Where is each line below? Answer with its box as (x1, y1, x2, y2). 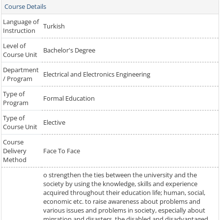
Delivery (3, 146, 27, 156)
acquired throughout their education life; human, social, (43, 188, 205, 197)
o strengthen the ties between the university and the (43, 170, 197, 180)
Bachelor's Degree (43, 46, 95, 55)
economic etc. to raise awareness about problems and (43, 197, 200, 206)
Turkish (43, 22, 65, 31)
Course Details (4, 2, 47, 11)
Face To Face (43, 146, 80, 156)
